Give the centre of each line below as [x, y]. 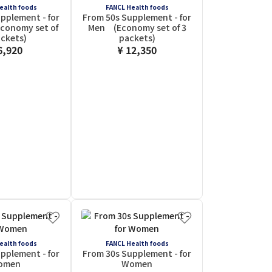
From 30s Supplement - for [137, 253]
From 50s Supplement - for [137, 17]
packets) [137, 38]
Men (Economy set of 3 [137, 27]
